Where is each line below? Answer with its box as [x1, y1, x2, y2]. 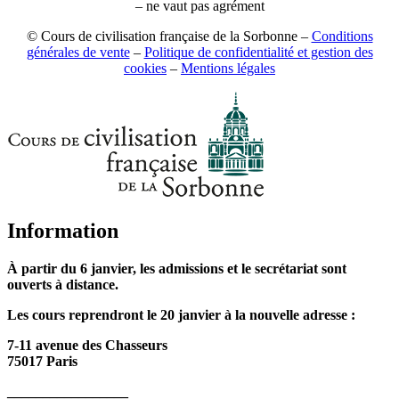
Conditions [311, 28, 373, 45]
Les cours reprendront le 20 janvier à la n [7, 307, 257, 323]
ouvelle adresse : [257, 307, 355, 323]
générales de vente [26, 45, 130, 61]
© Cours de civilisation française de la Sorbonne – [26, 28, 312, 45]
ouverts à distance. [7, 277, 118, 293]
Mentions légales [181, 61, 275, 77]
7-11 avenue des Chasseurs [7, 338, 167, 354]
